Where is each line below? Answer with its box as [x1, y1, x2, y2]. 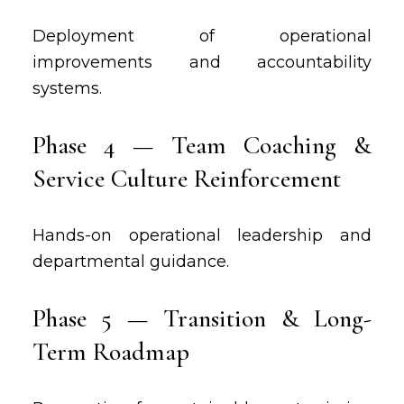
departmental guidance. [32, 252, 229, 271]
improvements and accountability [32, 52, 372, 72]
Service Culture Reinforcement [32, 163, 341, 194]
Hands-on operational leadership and [32, 225, 372, 245]
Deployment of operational [32, 26, 372, 46]
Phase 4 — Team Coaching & [32, 130, 372, 161]
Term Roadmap [32, 336, 189, 367]
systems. [32, 78, 102, 98]
